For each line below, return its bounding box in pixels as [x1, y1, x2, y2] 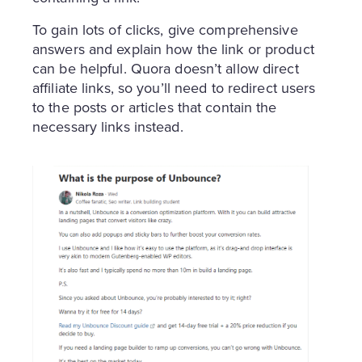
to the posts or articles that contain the [32, 97, 277, 119]
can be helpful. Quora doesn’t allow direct [32, 58, 299, 80]
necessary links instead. [32, 116, 183, 138]
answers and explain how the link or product [32, 39, 314, 61]
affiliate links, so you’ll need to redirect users [32, 78, 316, 99]
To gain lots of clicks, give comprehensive [32, 19, 298, 41]
